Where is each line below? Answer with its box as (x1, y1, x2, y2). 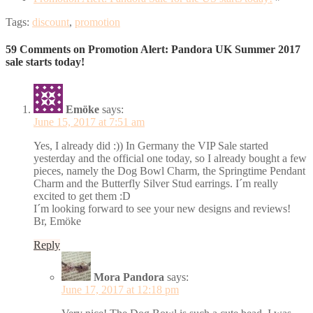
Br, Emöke (34, 214, 81, 227)
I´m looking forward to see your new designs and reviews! (34, 202, 291, 214)
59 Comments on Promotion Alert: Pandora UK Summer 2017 (6, 43, 300, 56)
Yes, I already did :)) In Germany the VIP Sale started (34, 139, 268, 152)
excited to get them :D (34, 189, 131, 202)
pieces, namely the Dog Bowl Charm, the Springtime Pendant (34, 164, 305, 177)
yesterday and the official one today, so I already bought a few (34, 152, 307, 164)
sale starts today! (6, 56, 85, 68)
